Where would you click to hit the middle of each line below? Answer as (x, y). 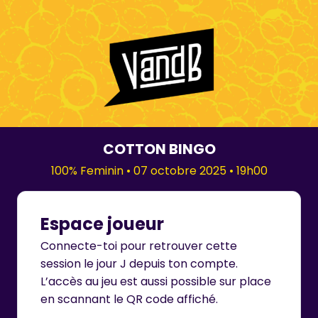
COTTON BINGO (159, 149)
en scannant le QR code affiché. (129, 300)
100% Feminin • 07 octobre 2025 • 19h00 (159, 171)
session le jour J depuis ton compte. (139, 264)
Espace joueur (102, 224)
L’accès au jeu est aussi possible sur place (156, 282)
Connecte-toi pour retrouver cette (139, 246)
